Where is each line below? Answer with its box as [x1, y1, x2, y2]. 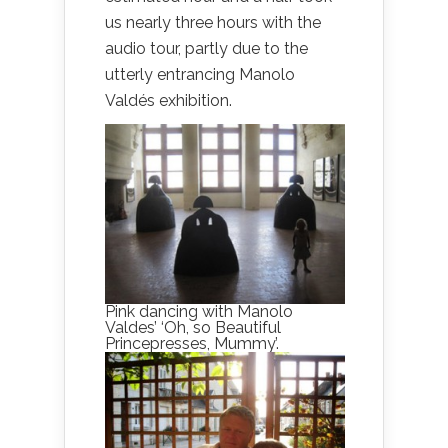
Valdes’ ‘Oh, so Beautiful [105, 318, 281, 337]
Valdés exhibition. [105, 91, 232, 110]
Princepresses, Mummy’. [105, 334, 279, 353]
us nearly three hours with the [105, 13, 321, 32]
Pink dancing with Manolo [105, 302, 293, 321]
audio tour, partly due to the [105, 39, 308, 58]
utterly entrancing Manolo [105, 65, 295, 84]
